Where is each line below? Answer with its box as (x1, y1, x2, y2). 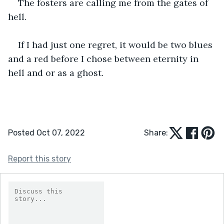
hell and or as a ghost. (8, 66, 103, 78)
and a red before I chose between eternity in (8, 52, 201, 64)
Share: (144, 127, 168, 137)
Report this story (8, 153, 71, 163)
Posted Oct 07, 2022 (8, 127, 85, 137)
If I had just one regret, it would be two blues (18, 38, 215, 50)
